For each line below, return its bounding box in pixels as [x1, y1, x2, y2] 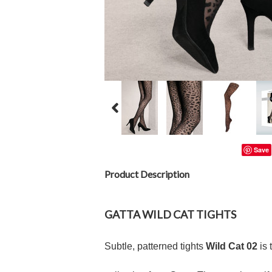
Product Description [104, 168, 189, 180]
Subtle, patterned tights [104, 241, 206, 251]
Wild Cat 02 [206, 241, 257, 251]
